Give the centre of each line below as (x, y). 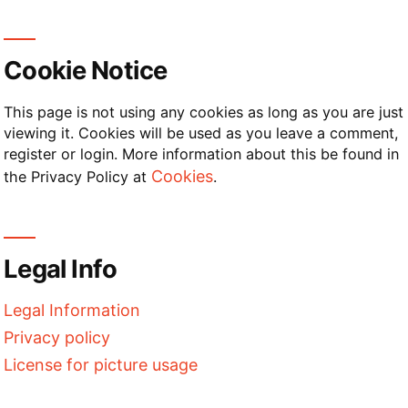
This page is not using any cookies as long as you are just (203, 112)
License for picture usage (100, 364)
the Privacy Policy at (77, 177)
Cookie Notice (85, 71)
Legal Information (71, 310)
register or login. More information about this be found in (201, 154)
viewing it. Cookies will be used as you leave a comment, (201, 133)
